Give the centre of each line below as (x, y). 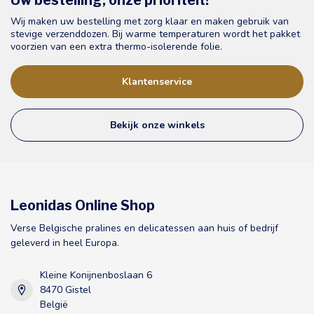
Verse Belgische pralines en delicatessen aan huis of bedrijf (144, 228)
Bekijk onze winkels (157, 125)
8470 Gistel (66, 290)
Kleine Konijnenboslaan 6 (96, 275)
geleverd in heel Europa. (65, 243)
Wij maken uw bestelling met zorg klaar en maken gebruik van (150, 22)
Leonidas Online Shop (83, 206)
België (54, 305)
